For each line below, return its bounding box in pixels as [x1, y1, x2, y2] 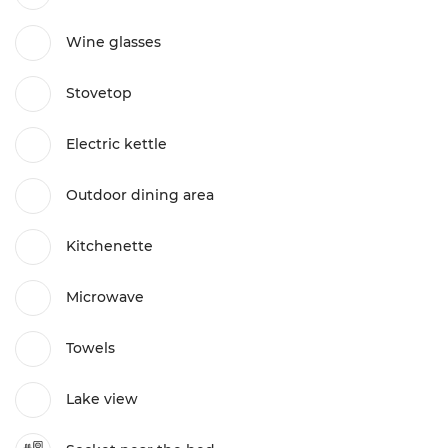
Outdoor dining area [66, 186, 214, 205]
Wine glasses [66, 33, 161, 52]
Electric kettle [66, 135, 167, 154]
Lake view [66, 390, 138, 409]
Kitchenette [66, 237, 153, 256]
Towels [66, 339, 115, 358]
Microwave [66, 288, 144, 307]
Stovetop [66, 84, 132, 103]
